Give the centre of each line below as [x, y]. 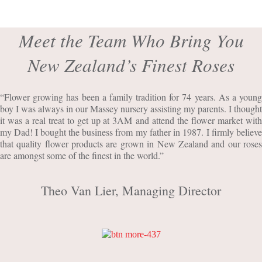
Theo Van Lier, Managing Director [131, 190]
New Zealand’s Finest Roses [131, 64]
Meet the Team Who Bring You [131, 40]
